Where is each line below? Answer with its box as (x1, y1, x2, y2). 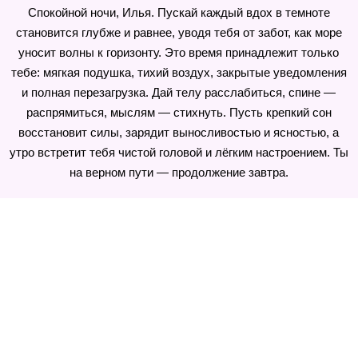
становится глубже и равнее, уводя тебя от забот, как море (15, 26, 342, 39)
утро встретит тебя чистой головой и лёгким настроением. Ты (9, 145, 348, 159)
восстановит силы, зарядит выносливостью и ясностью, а (18, 125, 340, 139)
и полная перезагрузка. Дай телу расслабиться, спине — (22, 86, 336, 99)
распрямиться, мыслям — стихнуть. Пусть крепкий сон (26, 105, 332, 119)
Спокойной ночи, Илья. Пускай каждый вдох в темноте (27, 6, 330, 19)
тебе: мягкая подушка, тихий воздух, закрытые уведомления (10, 66, 347, 79)
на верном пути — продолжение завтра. (69, 165, 288, 179)
